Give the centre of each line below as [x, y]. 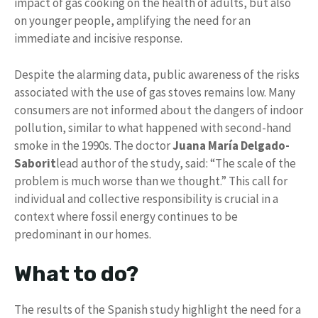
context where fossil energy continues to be [126, 216]
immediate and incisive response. [98, 39]
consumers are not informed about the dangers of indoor [159, 110]
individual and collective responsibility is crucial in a [146, 198]
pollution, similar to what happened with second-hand [153, 127]
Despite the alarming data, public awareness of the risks [157, 74]
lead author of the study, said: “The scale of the [176, 163]
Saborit [35, 163]
